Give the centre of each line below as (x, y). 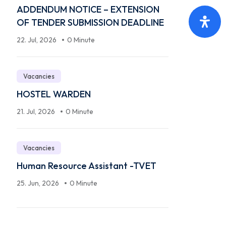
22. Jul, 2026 (37, 40)
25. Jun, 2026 (39, 183)
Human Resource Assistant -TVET (87, 165)
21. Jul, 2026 (37, 111)
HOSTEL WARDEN (54, 94)
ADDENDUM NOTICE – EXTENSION (88, 9)
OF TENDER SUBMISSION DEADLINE (90, 22)
